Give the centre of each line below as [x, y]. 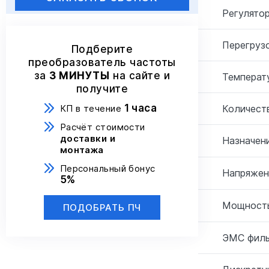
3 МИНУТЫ [80, 76]
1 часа [141, 108]
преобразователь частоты [102, 62]
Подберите [102, 49]
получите [102, 89]
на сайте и [140, 76]
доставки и [88, 138]
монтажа [82, 150]
